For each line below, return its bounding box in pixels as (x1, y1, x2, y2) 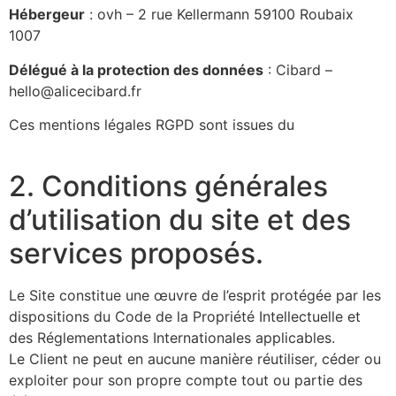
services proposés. (9, 235, 263, 270)
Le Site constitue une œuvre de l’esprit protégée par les (9, 286, 381, 304)
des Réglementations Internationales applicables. (9, 328, 335, 346)
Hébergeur (9, 5, 85, 24)
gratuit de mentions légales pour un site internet (9, 137, 331, 156)
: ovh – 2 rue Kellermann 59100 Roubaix (85, 5, 354, 24)
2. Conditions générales (9, 168, 328, 203)
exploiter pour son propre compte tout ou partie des (9, 370, 362, 389)
